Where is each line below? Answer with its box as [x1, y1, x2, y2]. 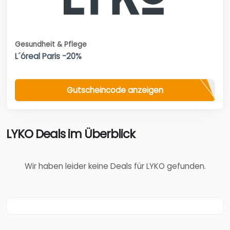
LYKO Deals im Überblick [6, 126, 135, 142]
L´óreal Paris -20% [15, 51, 82, 62]
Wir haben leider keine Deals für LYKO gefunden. [24, 161, 206, 172]
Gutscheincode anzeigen [67, 84, 163, 95]
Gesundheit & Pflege [15, 40, 87, 50]
